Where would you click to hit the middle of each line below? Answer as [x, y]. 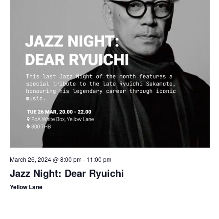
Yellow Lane [26, 186]
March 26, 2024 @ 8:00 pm [45, 159]
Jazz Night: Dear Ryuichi [67, 173]
